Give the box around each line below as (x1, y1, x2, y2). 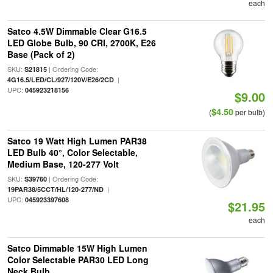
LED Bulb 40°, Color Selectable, (7, 146, 138, 158)
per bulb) (233, 107, 266, 117)
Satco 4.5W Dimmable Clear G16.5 (7, 25, 147, 37)
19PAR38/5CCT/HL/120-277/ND (7, 185, 104, 194)
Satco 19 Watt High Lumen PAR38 (7, 135, 147, 147)
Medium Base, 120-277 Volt (7, 158, 119, 170)
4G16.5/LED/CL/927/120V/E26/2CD (7, 75, 114, 84)
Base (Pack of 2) (7, 48, 75, 60)
